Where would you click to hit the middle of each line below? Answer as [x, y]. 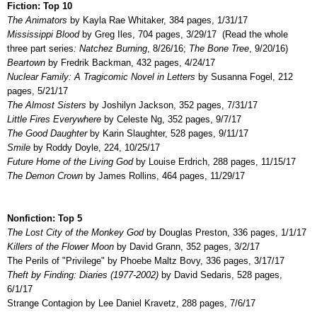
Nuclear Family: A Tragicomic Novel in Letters [101, 76]
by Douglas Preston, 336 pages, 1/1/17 [225, 232]
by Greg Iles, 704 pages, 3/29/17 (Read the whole [184, 34]
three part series [40, 48]
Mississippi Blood [43, 34]
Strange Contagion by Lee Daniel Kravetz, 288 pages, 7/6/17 [131, 303]
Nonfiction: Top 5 [45, 218]
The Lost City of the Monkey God [75, 232]
